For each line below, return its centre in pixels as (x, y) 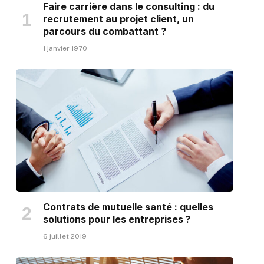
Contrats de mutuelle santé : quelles (128, 207)
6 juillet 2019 (65, 236)
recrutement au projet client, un (118, 19)
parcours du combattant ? (104, 32)
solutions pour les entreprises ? (125, 219)
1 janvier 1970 (65, 49)
